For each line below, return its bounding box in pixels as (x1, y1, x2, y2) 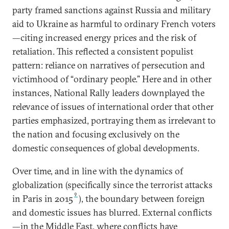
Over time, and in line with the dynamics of (12, 165, 183, 177)
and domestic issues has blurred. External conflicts (12, 207, 212, 218)
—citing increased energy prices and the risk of (12, 32, 196, 43)
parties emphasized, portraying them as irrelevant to (12, 114, 216, 126)
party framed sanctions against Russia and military (12, 4, 211, 16)
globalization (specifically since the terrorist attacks (12, 179, 213, 191)
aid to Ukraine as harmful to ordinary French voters (12, 18, 216, 30)
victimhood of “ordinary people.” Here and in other (12, 73, 212, 85)
